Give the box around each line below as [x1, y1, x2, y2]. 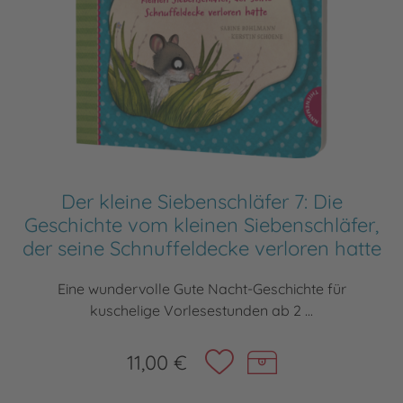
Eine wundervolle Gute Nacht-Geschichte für [57, 280, 346, 299]
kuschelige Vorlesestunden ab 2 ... [90, 301, 313, 320]
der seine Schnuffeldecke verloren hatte [22, 236, 381, 262]
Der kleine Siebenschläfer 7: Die [60, 189, 343, 215]
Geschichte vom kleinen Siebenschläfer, [24, 212, 379, 238]
